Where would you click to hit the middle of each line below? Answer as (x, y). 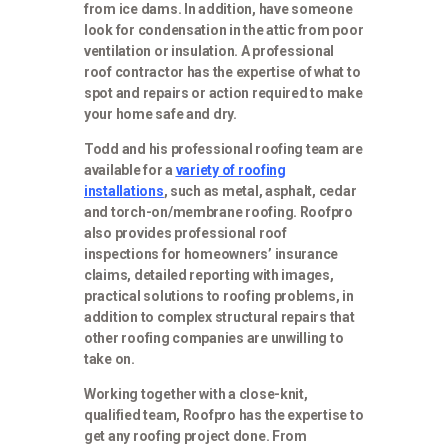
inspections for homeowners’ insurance (211, 253)
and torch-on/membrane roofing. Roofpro (218, 211)
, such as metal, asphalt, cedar (260, 190)
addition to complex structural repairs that (219, 316)
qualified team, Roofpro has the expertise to (224, 414)
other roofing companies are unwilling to (214, 337)
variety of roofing (230, 169)
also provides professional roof (185, 232)
